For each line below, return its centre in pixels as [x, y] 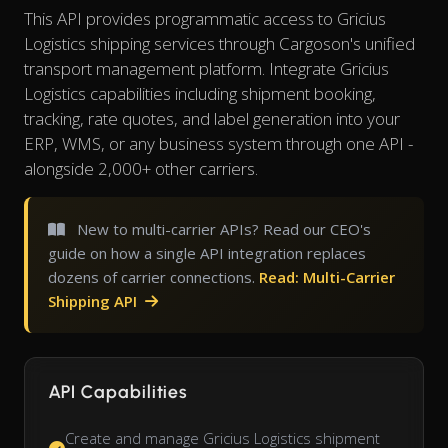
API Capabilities [118, 392]
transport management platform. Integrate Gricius [206, 69]
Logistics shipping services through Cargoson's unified [219, 44]
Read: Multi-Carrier [327, 277]
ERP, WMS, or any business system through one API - [218, 144]
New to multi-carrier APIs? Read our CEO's [222, 229]
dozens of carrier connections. [153, 277]
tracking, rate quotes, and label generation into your [212, 119]
